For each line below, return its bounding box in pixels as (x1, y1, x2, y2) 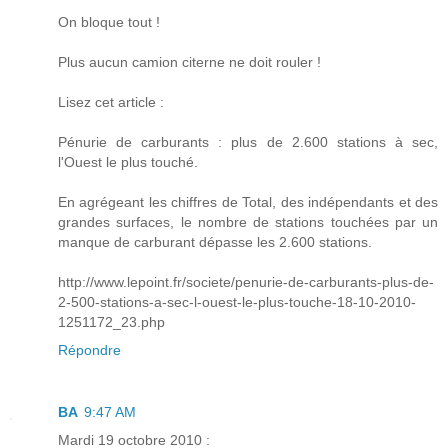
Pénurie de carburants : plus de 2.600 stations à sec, (58, 134, 438, 151)
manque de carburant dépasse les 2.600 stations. (58, 234, 372, 251)
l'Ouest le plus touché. (58, 154, 198, 171)
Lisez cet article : (58, 94, 164, 111)
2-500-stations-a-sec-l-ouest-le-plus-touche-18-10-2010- (58, 294, 416, 311)
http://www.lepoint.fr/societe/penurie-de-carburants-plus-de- (58, 274, 434, 291)
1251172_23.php (58, 314, 165, 331)
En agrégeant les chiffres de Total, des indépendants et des (58, 194, 438, 211)
